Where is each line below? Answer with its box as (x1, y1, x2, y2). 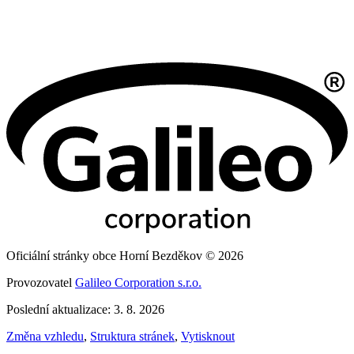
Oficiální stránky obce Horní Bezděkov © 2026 (6, 249, 243, 263)
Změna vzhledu (6, 330, 84, 344)
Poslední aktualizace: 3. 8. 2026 (6, 303, 164, 317)
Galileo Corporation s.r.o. (75, 276, 201, 290)
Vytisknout (181, 330, 235, 344)
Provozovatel (6, 276, 75, 290)
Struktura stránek (90, 330, 175, 344)
